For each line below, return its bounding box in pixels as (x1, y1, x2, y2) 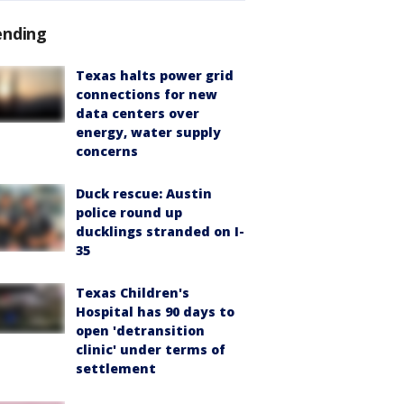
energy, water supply (76, 123, 221, 141)
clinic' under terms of (76, 340, 225, 358)
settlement (76, 359, 156, 377)
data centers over (76, 104, 199, 122)
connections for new (76, 85, 217, 103)
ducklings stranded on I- (76, 222, 244, 240)
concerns (76, 142, 138, 160)
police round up (76, 203, 182, 221)
